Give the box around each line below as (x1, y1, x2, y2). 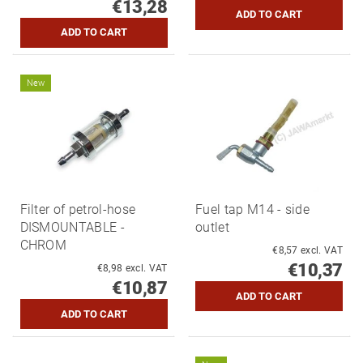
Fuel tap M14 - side (195, 202, 310, 218)
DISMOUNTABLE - (19, 220, 125, 236)
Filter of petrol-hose (19, 202, 136, 218)
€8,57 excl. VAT (301, 245, 343, 257)
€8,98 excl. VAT (125, 263, 168, 275)
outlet (195, 220, 229, 236)
